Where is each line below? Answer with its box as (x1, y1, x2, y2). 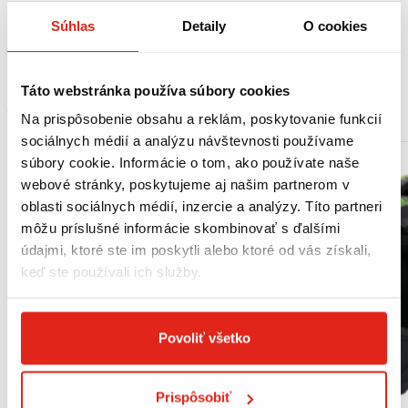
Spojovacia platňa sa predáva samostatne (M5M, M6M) (33, 3, 311, 17)
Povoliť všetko (158, 330, 250, 345)
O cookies (302, 17, 368, 33)
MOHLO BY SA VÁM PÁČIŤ (7, 95, 197, 117)
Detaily (181, 17, 227, 33)
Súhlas (50, 17, 96, 33)
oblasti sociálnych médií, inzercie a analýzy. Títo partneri (21, 198, 382, 214)
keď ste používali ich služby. (21, 263, 202, 280)
